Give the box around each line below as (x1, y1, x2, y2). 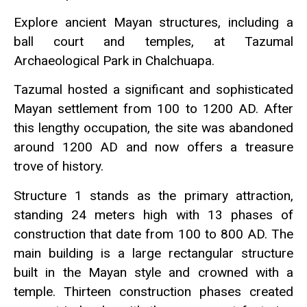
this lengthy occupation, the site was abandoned (14, 120, 293, 136)
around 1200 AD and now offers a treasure (14, 139, 293, 156)
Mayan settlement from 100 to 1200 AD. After (14, 101, 293, 117)
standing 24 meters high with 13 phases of (14, 206, 293, 223)
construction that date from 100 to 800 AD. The (14, 225, 293, 242)
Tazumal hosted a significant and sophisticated (14, 82, 293, 98)
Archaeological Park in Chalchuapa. (14, 52, 214, 69)
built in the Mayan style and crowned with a (14, 264, 293, 280)
